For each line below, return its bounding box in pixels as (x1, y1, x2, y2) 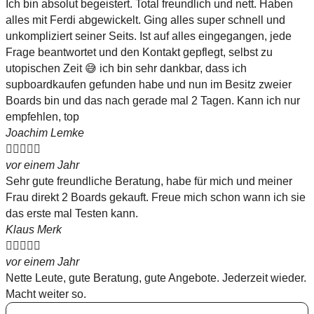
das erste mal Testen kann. (6, 207, 138, 220)
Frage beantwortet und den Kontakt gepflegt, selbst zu (6, 46, 273, 59)
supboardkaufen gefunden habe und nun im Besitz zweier (6, 78, 292, 91)
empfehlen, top (6, 111, 79, 123)
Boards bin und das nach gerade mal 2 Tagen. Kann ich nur (6, 95, 300, 107)
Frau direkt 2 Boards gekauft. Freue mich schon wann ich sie (6, 191, 306, 204)
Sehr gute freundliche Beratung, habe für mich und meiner (6, 175, 292, 188)
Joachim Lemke (6, 127, 84, 139)
